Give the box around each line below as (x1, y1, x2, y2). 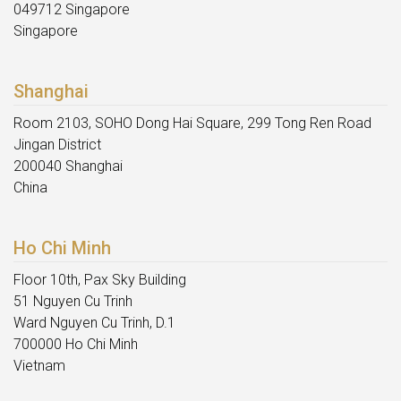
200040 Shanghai (13, 158, 123, 175)
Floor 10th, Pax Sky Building (13, 271, 186, 289)
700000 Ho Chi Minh (13, 336, 138, 354)
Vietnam (13, 357, 65, 375)
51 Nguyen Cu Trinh (13, 293, 132, 311)
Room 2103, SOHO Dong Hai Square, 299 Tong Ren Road (13, 115, 371, 132)
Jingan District (13, 136, 101, 154)
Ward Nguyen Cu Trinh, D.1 (13, 314, 175, 332)
